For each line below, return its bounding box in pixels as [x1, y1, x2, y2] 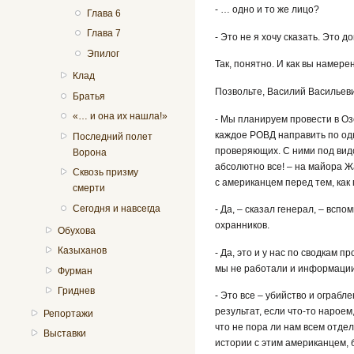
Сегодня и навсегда [72, 202, 160, 214]
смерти [72, 183, 105, 194]
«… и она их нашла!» [72, 111, 168, 122]
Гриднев [58, 285, 96, 297]
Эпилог [86, 47, 119, 59]
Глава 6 [86, 8, 121, 20]
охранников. [215, 220, 269, 232]
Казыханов [58, 245, 107, 257]
